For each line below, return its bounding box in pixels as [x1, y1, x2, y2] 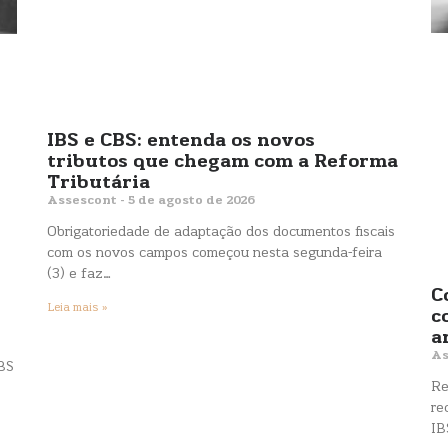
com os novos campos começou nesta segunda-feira [47, 245, 383, 261]
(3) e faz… [47, 266, 112, 282]
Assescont [47, 194, 121, 207]
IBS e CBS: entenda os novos [47, 131, 316, 151]
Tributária [47, 173, 151, 193]
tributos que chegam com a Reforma [47, 152, 399, 172]
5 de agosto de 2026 [125, 194, 255, 207]
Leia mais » [47, 301, 109, 314]
